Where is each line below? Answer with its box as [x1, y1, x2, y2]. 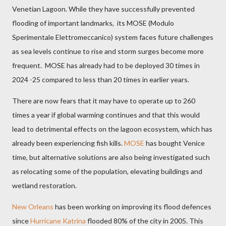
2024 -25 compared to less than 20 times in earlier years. [12, 75, 191, 84]
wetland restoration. [12, 181, 78, 190]
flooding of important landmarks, [12, 19, 116, 28]
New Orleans [12, 202, 53, 211]
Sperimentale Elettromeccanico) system [12, 33, 138, 42]
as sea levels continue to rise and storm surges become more [12, 47, 204, 56]
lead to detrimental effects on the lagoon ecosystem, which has [12, 125, 212, 134]
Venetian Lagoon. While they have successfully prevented [12, 5, 195, 14]
